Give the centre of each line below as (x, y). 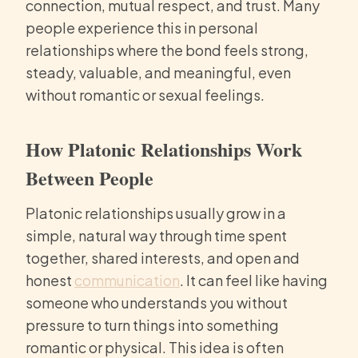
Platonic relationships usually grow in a (156, 213)
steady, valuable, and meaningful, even (158, 73)
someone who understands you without (157, 303)
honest (50, 280)
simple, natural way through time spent (156, 236)
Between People (89, 178)
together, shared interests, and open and (163, 258)
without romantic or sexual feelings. (145, 95)
